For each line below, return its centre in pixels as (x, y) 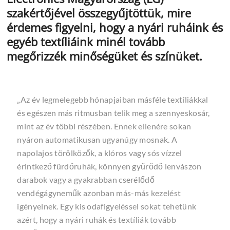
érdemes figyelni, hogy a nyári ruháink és (115, 27)
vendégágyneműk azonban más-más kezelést (99, 193)
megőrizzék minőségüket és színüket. (105, 56)
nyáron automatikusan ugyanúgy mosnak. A (97, 139)
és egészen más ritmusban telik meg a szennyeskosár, (113, 112)
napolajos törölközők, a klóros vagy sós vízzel (100, 152)
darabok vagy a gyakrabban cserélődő (86, 179)
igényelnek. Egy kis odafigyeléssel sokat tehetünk (107, 206)
